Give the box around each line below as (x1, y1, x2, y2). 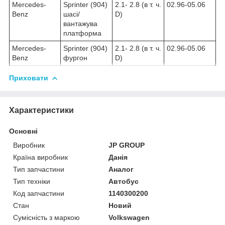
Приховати (9, 74, 48, 82)
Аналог (108, 165, 134, 174)
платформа (63, 29, 101, 38)
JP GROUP (108, 141, 145, 150)
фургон (63, 54, 87, 62)
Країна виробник (13, 153, 68, 162)
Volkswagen (108, 213, 150, 222)
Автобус (108, 177, 139, 186)
